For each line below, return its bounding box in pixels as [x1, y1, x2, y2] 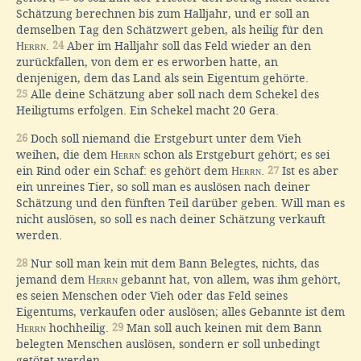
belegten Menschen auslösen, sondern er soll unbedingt [16, 338, 320, 351]
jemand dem [16, 273, 88, 287]
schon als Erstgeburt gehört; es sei [140, 148, 330, 162]
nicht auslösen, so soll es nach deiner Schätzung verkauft [16, 213, 326, 226]
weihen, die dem [16, 148, 110, 162]
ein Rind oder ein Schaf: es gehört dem [16, 164, 231, 178]
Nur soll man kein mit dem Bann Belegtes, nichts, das [27, 257, 319, 271]
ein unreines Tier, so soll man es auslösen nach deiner [16, 180, 310, 194]
